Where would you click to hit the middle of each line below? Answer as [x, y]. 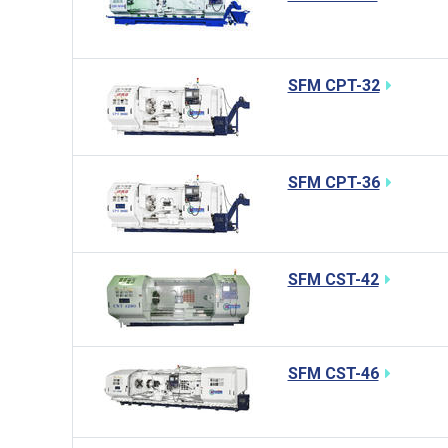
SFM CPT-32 [333, 85]
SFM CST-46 [333, 373]
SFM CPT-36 [333, 182]
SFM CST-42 [333, 279]
